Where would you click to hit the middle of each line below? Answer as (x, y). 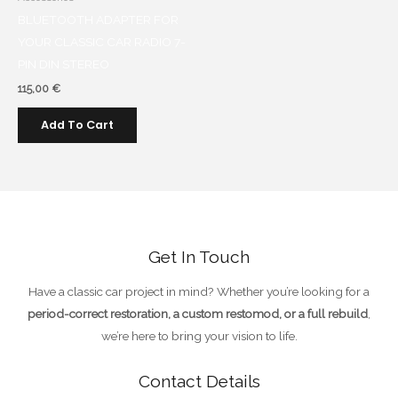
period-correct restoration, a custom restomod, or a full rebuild (198, 314)
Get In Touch (199, 256)
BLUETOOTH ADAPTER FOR (98, 20)
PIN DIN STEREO (64, 64)
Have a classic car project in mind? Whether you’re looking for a (199, 292)
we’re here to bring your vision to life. (199, 336)
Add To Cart (77, 124)
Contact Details (199, 382)
